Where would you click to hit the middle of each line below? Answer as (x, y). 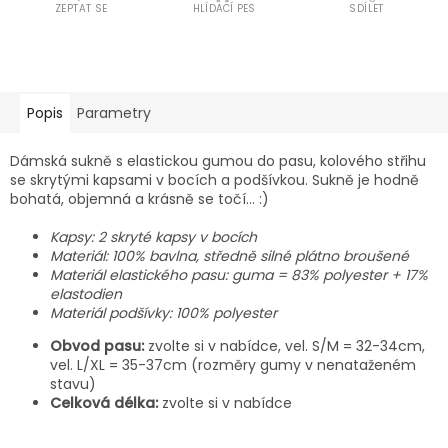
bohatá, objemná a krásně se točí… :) (139, 199)
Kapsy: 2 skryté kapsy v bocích (153, 237)
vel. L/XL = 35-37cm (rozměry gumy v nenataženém (233, 365)
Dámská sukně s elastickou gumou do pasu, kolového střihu (218, 161)
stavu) (73, 384)
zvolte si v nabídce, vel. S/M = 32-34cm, (286, 346)
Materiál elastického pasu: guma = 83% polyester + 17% (239, 275)
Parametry (114, 113)
